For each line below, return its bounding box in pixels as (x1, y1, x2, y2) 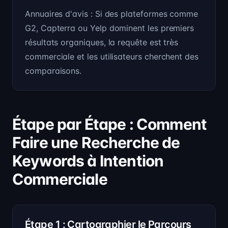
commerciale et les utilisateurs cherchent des (25, 51, 198, 62)
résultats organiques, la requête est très (25, 37, 179, 47)
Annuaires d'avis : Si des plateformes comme (25, 9, 198, 19)
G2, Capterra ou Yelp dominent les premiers (25, 23, 194, 33)
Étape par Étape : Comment (12, 115, 207, 133)
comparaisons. (25, 66, 82, 76)
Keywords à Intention (12, 152, 164, 170)
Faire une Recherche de (12, 133, 180, 152)
